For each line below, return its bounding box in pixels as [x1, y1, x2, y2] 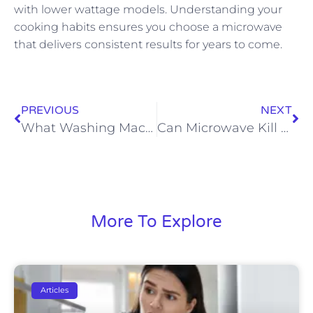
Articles [41, 285, 69, 296]
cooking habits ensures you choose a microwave [14, 20, 282, 34]
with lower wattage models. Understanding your [14, 3, 282, 17]
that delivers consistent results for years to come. [14, 38, 282, 52]
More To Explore [91, 211, 222, 232]
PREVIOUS [21, 103, 79, 117]
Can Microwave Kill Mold [280, 119, 289, 136]
